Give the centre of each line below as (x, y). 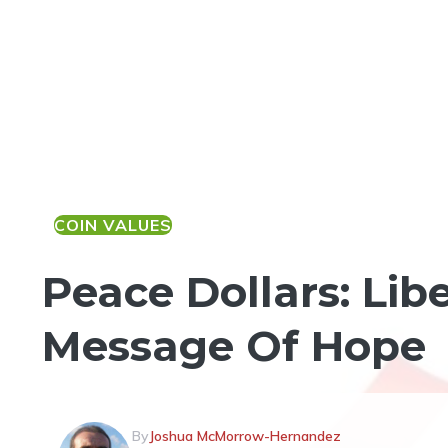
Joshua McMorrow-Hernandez (245, 436)
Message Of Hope (234, 346)
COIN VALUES (113, 225)
